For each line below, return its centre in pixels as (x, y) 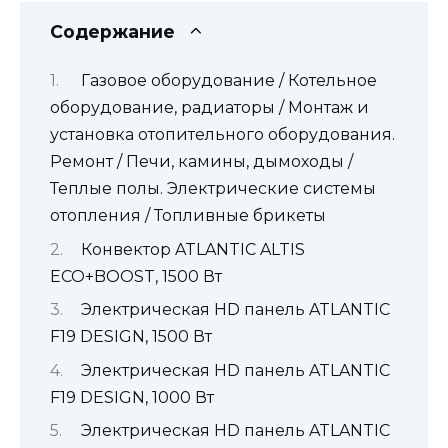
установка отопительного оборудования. (222, 135)
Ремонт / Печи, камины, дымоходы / (201, 162)
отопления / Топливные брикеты (188, 216)
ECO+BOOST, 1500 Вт (136, 276)
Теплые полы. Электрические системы (213, 189)
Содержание (112, 31)
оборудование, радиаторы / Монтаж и (209, 108)
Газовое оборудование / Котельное (228, 81)
